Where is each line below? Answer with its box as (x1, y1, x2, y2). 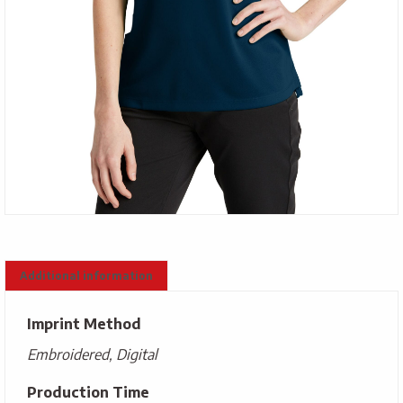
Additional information (20, 269, 153, 283)
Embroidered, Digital (27, 345, 157, 364)
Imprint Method (27, 315, 141, 334)
